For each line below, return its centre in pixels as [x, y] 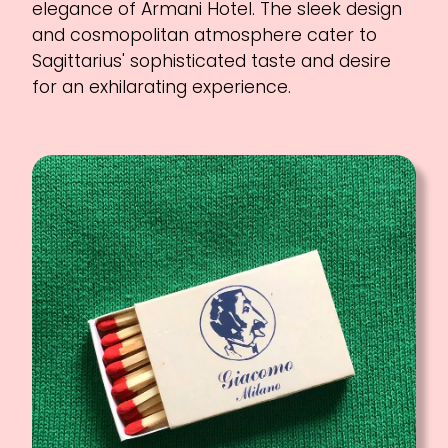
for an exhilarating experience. [162, 86]
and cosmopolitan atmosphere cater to [205, 34]
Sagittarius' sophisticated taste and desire [212, 60]
